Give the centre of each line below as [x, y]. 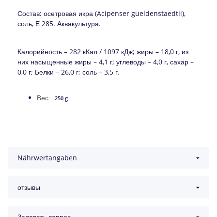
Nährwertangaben [47, 158]
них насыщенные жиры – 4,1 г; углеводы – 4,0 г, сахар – [106, 62]
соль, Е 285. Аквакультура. [59, 23]
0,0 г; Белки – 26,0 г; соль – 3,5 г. [69, 72]
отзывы [29, 187]
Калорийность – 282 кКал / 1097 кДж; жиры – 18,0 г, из [103, 51]
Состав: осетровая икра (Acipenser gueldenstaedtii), [101, 13]
